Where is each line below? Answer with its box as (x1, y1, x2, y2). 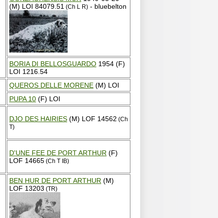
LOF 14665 (9, 157, 44, 164)
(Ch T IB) (44, 158, 69, 164)
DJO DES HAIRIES (9, 115, 67, 123)
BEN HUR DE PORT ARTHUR (9, 177, 101, 184)
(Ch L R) (64, 4, 88, 10)
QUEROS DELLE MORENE (9, 81, 93, 89)
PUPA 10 (9, 95, 36, 103)
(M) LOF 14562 (67, 115, 117, 123)
